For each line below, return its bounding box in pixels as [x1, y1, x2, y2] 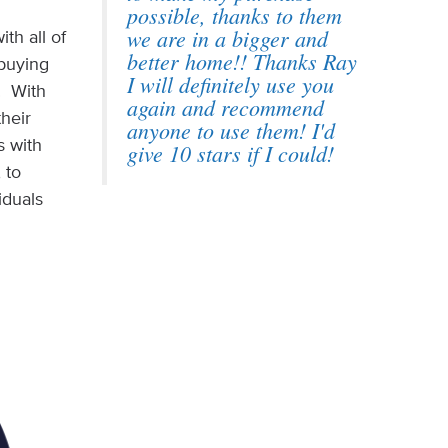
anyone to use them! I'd [126, 115, 335, 145]
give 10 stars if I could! [126, 138, 334, 168]
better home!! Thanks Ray [126, 46, 357, 76]
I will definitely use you [126, 69, 334, 99]
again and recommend [126, 92, 324, 122]
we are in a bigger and [126, 23, 328, 53]
